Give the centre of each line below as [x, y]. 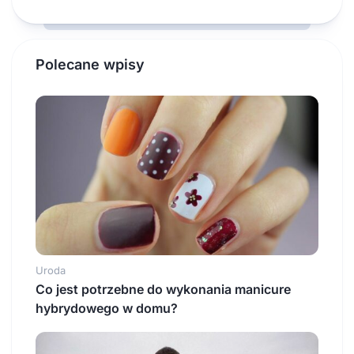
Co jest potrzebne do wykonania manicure [163, 290]
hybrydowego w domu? [107, 309]
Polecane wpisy [90, 65]
